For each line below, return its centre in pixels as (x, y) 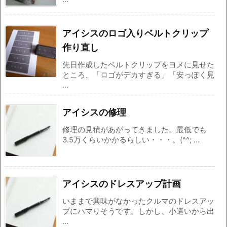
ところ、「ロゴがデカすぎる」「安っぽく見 (138, 75)
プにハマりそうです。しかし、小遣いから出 (138, 212)
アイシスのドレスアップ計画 (122, 184)
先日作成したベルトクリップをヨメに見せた (138, 65)
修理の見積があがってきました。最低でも (135, 130)
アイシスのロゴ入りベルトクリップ (135, 33)
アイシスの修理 (94, 112)
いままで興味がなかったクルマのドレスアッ (138, 201)
